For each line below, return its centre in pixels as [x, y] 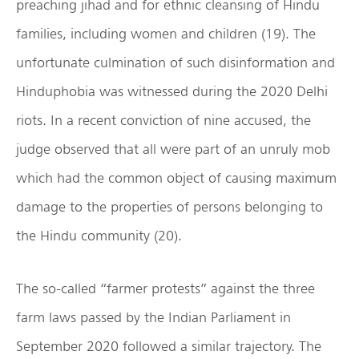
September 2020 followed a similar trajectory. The [169, 346]
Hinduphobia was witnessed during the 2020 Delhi [172, 91]
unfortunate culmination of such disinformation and [175, 63]
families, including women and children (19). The [166, 34]
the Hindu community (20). [99, 236]
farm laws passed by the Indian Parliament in [153, 317]
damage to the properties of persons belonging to [169, 207]
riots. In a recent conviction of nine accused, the [163, 120]
